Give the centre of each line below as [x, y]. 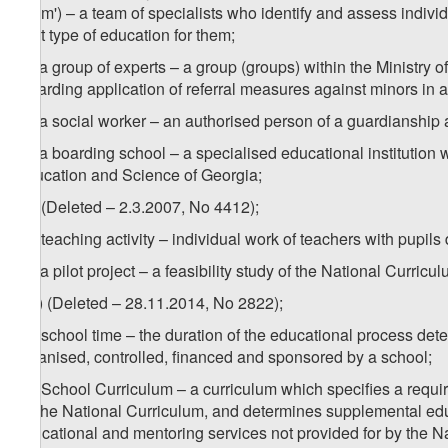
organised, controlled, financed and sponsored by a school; [223, 357]
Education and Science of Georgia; [138, 175]
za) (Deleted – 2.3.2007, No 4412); [137, 207]
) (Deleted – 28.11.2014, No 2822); [160, 303]
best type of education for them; [125, 35]
